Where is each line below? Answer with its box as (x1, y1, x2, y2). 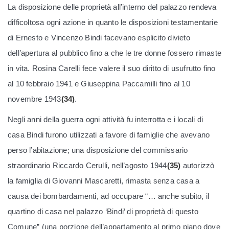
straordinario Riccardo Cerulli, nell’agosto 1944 (8, 161, 167, 170)
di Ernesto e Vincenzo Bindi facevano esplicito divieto (8, 33, 190, 42)
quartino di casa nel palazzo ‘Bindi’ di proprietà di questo (8, 207, 198, 216)
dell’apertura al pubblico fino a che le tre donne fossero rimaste (8, 49, 222, 57)
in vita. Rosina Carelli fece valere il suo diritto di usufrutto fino (8, 64, 216, 73)
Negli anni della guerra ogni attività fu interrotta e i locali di (8, 115, 203, 124)
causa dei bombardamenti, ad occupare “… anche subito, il (8, 192, 210, 200)
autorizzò (180, 161, 215, 170)
